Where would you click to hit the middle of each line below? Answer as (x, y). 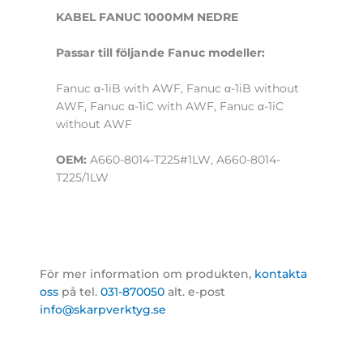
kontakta (281, 273)
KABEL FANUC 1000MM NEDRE (147, 17)
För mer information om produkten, (147, 273)
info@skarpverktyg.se (103, 309)
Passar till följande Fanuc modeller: (161, 53)
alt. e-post (197, 291)
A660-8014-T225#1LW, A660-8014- (186, 160)
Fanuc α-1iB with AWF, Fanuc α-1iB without (178, 89)
